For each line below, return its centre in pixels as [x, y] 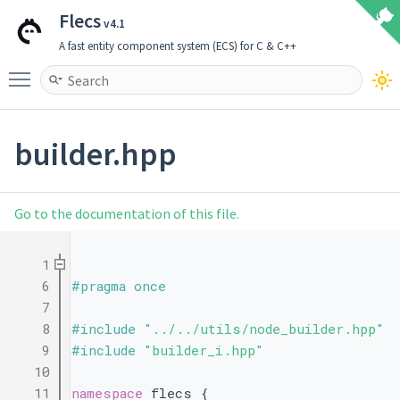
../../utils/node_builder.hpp [264, 329]
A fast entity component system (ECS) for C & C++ [178, 46]
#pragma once [119, 286]
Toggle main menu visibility [124, 71]
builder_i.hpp [204, 350]
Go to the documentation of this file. [127, 214]
